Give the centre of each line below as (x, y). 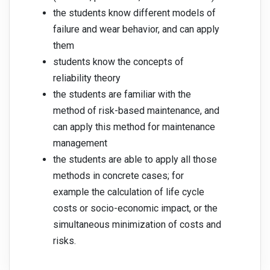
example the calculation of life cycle (129, 192)
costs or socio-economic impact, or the (135, 209)
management (80, 143)
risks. (66, 241)
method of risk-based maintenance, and (136, 111)
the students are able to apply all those (135, 160)
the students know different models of (134, 13)
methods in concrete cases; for (118, 176)
